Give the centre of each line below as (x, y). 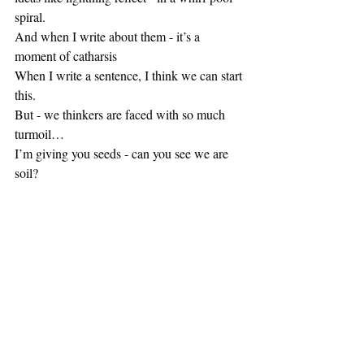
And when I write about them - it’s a (109, 37)
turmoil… (39, 134)
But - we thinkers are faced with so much (121, 115)
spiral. (30, 17)
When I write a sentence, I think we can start (130, 76)
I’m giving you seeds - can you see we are (123, 154)
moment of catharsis (66, 56)
